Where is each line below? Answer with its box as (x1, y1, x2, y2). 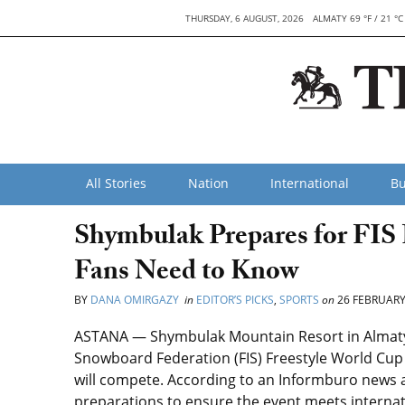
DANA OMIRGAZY (90, 292, 182, 307)
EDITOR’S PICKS (196, 292, 274, 307)
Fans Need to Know (74, 251, 298, 297)
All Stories (86, 174, 146, 192)
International (270, 174, 349, 192)
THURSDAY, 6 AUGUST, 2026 (185, 12, 305, 24)
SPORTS (279, 292, 319, 307)
